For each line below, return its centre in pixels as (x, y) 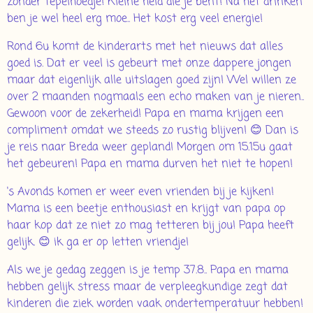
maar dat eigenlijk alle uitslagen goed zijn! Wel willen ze (152, 80)
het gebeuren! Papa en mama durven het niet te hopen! (152, 164)
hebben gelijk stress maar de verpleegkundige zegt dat (147, 287)
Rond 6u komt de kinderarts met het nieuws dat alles (145, 46)
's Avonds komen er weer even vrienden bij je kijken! (140, 192)
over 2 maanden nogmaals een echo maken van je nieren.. (155, 97)
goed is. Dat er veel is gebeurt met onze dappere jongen (149, 63)
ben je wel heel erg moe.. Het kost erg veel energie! (135, 19)
